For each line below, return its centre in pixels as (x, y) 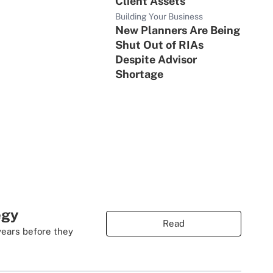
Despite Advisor (156, 59)
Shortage (140, 74)
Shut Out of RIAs (160, 45)
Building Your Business (159, 16)
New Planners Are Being (178, 30)
